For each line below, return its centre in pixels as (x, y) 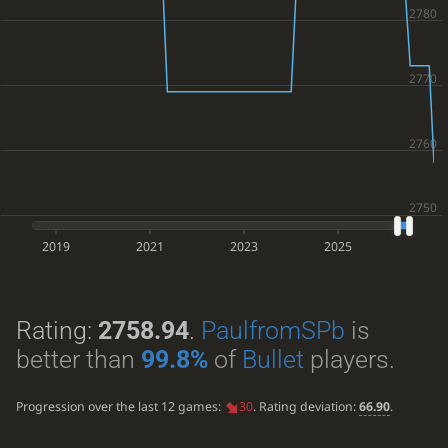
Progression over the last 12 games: (119, 407)
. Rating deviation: (305, 407)
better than (78, 359)
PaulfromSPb (272, 330)
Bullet (272, 359)
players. (349, 359)
